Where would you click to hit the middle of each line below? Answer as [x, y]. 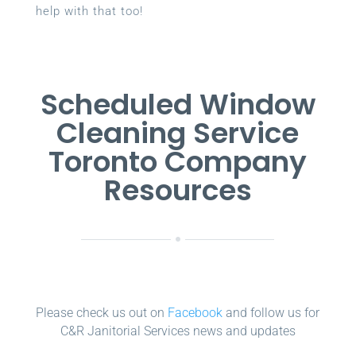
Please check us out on [102, 312]
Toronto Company [178, 161]
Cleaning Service [178, 133]
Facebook [195, 312]
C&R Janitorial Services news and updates [178, 331]
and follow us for [271, 312]
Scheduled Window [178, 104]
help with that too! [89, 11]
